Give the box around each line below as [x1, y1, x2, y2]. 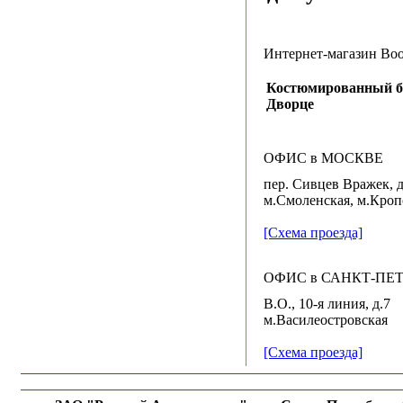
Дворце [265, 96, 314, 112]
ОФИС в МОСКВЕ [263, 150, 383, 166]
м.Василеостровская [263, 312, 388, 328]
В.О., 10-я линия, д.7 [263, 296, 390, 312]
